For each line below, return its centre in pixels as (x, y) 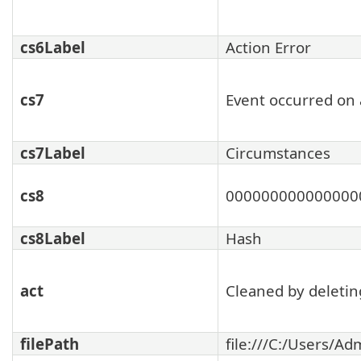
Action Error (268, 47)
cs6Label (53, 47)
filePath (50, 343)
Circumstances (278, 152)
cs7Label (53, 152)
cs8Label (53, 238)
